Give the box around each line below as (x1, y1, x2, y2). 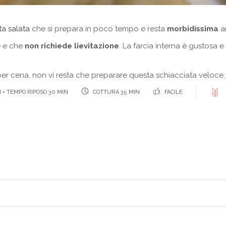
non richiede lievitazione (25, 41, 119, 50)
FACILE (163, 88, 183, 95)
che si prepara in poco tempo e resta (30, 24, 167, 33)
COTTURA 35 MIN (91, 88, 140, 95)
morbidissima (167, 24, 220, 33)
